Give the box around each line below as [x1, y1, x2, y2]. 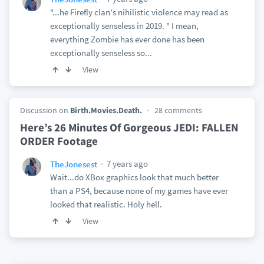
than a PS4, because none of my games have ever [49, 185, 228, 196]
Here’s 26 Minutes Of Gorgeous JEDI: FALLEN [19, 120, 239, 134]
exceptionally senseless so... [49, 47, 152, 58]
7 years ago [104, 158, 148, 169]
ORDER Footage [19, 134, 98, 148]
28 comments [154, 105, 202, 115]
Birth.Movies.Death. [70, 105, 142, 115]
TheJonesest [49, 158, 97, 170]
